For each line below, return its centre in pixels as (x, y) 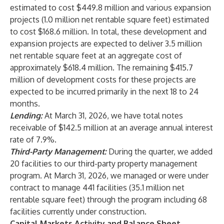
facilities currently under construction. (78, 211)
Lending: (26, 115)
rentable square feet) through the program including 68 (108, 199)
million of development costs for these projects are (103, 79)
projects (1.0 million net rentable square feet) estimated (109, 19)
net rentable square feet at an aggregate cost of (96, 55)
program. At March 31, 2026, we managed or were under (109, 175)
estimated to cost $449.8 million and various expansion (110, 7)
